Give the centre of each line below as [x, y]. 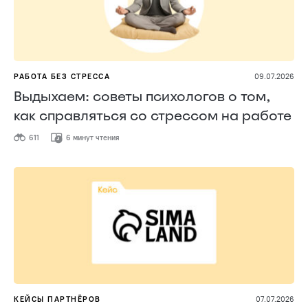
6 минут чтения [92, 138]
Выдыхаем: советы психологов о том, [142, 96]
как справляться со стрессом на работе [153, 115]
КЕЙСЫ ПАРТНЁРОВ [57, 299]
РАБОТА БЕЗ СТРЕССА [62, 76]
